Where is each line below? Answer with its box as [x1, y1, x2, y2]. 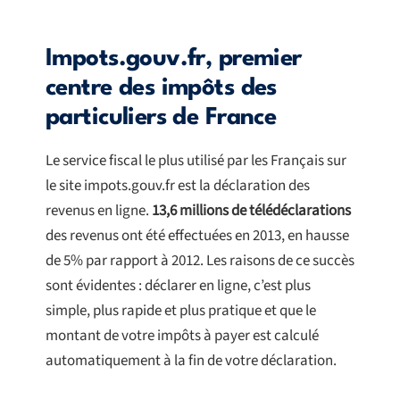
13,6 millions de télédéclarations [152, 200, 351, 222]
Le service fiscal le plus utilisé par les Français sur [46, 150, 346, 172]
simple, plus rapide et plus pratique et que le [46, 300, 316, 322]
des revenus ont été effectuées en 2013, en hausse [46, 225, 349, 247]
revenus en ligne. [46, 200, 152, 222]
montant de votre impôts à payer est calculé [46, 325, 319, 347]
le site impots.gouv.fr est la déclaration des [46, 175, 310, 197]
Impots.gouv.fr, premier [46, 47, 302, 71]
